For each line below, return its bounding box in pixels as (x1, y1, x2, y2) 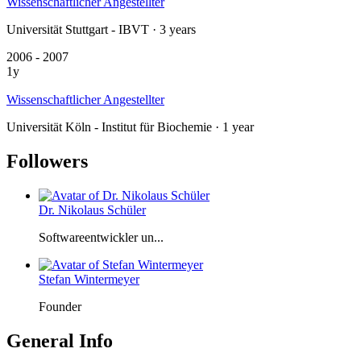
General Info (6, 330, 113, 351)
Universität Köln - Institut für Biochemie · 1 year (6, 120, 254, 135)
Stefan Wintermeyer (39, 272, 139, 286)
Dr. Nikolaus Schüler (39, 202, 146, 217)
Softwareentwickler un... (39, 230, 164, 244)
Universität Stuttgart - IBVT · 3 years (6, 22, 196, 36)
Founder (39, 299, 81, 313)
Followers (6, 151, 88, 172)
